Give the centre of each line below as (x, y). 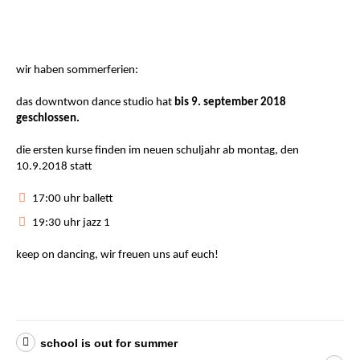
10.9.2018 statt (55, 167)
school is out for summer (109, 344)
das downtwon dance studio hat (96, 103)
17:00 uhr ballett (73, 199)
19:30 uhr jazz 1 (72, 223)
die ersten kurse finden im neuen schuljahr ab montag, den (158, 151)
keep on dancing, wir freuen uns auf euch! (118, 256)
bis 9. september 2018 (231, 103)
